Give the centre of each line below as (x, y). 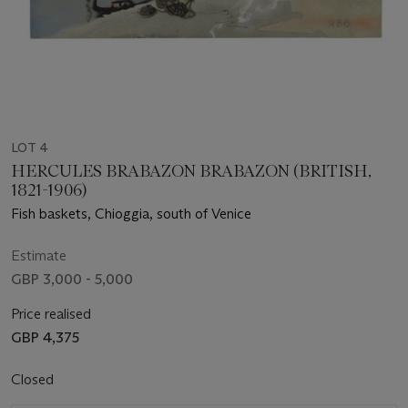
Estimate (39, 256)
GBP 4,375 (45, 338)
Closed (34, 380)
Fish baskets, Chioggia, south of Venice (131, 214)
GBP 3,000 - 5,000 (72, 280)
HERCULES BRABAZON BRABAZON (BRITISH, (191, 172)
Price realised (51, 314)
